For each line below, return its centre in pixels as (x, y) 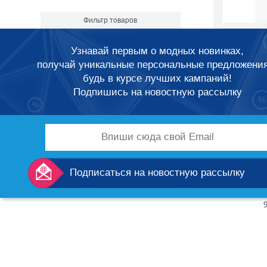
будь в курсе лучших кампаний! (158, 78)
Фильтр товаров (110, 21)
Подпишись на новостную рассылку (157, 92)
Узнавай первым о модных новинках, (158, 51)
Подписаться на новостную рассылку (158, 172)
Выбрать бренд (80, 44)
